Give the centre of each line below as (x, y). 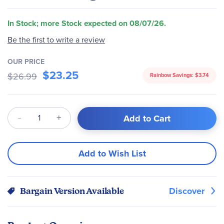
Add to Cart (147, 118)
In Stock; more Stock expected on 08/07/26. (87, 23)
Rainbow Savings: (172, 75)
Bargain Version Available (72, 191)
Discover (187, 191)
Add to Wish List (112, 153)
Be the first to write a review (56, 40)
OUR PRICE (26, 61)
